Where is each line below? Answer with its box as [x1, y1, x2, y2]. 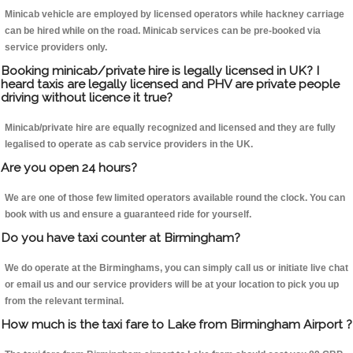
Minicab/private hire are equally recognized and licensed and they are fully [5, 122, 336, 134]
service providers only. [5, 42, 107, 54]
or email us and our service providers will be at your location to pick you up [5, 279, 339, 291]
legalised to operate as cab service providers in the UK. [5, 139, 253, 150]
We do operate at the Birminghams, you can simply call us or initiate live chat [5, 262, 348, 274]
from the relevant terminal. [5, 295, 124, 307]
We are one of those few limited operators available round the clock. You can [5, 192, 345, 204]
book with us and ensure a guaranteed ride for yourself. [5, 209, 251, 221]
